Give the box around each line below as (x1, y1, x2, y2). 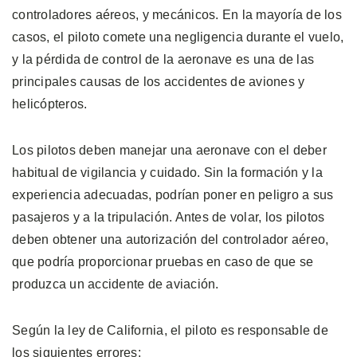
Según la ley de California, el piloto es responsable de (12, 323, 328, 337)
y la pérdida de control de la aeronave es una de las (12, 52, 314, 66)
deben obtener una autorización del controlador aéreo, (12, 232, 329, 246)
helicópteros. (12, 96, 88, 111)
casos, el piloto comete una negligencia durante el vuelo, (12, 29, 344, 44)
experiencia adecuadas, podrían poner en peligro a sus (12, 187, 334, 202)
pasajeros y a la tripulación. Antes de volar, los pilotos (12, 210, 325, 224)
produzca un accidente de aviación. (12, 277, 219, 291)
